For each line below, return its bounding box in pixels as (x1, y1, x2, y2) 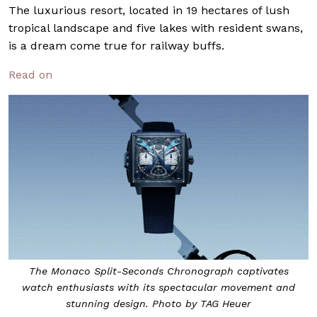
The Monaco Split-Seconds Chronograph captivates (28, 265, 289, 277)
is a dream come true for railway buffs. (8, 38, 224, 52)
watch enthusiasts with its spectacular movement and (22, 282, 295, 294)
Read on (8, 67, 52, 81)
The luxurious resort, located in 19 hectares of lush (8, 3, 289, 17)
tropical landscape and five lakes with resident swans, (8, 21, 303, 35)
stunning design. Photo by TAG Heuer (66, 298, 251, 310)
